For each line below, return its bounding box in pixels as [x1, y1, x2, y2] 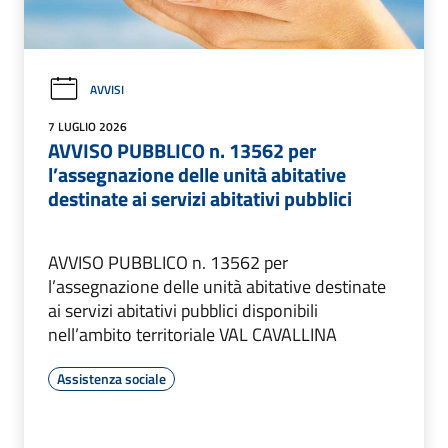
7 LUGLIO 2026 [48, 116, 127, 136]
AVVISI [90, 79, 124, 99]
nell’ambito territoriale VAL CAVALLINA [48, 320, 337, 348]
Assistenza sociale [57, 367, 166, 389]
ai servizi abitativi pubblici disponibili [48, 296, 318, 324]
